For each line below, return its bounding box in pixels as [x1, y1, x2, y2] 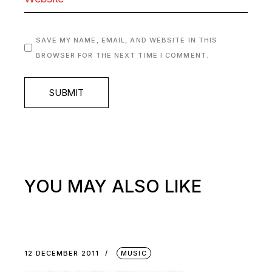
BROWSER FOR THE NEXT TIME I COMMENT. [36, 50, 209, 59]
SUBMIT [49, 86, 84, 98]
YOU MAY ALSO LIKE [24, 175, 202, 197]
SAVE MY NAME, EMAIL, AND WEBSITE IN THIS [36, 35, 218, 44]
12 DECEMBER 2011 [24, 248, 99, 257]
